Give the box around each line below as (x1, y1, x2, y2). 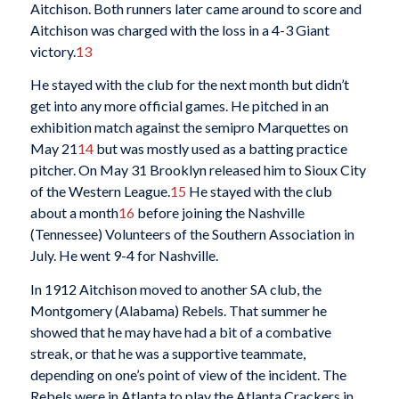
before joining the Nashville (134, 204, 305, 222)
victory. (29, 42, 76, 60)
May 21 (29, 140, 77, 158)
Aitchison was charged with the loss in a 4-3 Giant (29, 20, 330, 38)
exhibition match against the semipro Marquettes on (29, 118, 348, 136)
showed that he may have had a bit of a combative (29, 322, 331, 340)
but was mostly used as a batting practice (93, 140, 347, 158)
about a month (29, 204, 118, 222)
